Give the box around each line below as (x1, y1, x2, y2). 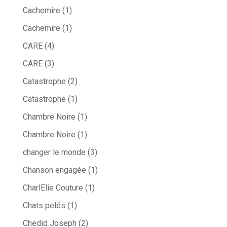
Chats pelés (22, 201, 65, 211)
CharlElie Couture (22, 183, 83, 193)
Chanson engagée (22, 165, 86, 175)
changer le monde (22, 147, 86, 158)
